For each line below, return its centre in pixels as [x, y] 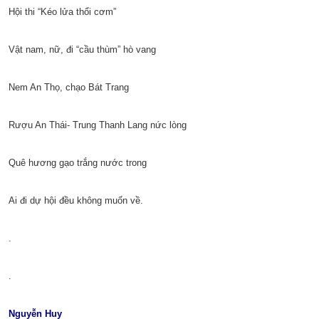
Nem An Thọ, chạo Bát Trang [69, 88]
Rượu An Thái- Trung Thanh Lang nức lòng [98, 125]
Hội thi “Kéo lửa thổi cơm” [62, 12]
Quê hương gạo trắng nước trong [78, 163]
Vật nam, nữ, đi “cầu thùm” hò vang [82, 50]
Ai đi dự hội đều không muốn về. [76, 201]
